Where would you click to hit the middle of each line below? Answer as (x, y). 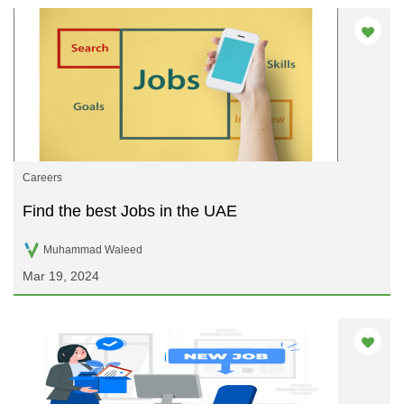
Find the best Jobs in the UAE (130, 211)
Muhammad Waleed (93, 249)
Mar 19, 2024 (61, 276)
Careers (42, 178)
